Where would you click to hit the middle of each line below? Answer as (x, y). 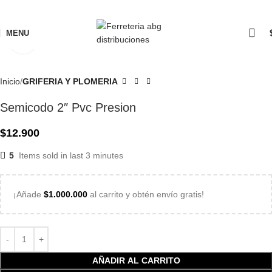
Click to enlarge (66, 40)
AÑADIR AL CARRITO (136, 260)
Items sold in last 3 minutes (71, 155)
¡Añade (29, 194)
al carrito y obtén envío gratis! (146, 194)
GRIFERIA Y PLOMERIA (70, 81)
